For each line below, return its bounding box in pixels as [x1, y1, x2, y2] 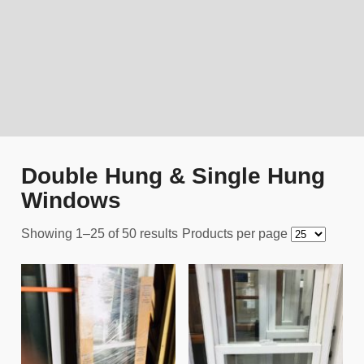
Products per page [182, 226, 291, 240]
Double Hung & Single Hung [20, 162, 325, 188]
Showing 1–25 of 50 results [20, 226, 178, 240]
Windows [20, 187, 121, 213]
